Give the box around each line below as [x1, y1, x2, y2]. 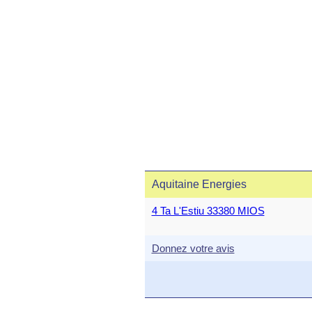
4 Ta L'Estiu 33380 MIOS [151, 205, 265, 217]
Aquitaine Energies [151, 178, 247, 190]
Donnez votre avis [151, 242, 235, 254]
